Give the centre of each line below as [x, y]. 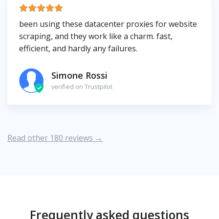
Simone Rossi [79, 76]
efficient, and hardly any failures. [78, 48]
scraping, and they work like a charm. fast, [96, 36]
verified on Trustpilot [82, 87]
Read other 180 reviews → [55, 138]
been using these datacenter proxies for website [108, 24]
